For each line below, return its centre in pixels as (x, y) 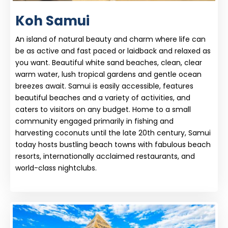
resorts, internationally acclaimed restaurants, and (105, 156)
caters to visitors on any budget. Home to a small (103, 109)
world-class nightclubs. (56, 168)
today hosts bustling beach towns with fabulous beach (113, 144)
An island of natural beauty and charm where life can (110, 39)
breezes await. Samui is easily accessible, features (104, 86)
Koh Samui (52, 21)
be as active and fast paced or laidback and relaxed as (113, 51)
